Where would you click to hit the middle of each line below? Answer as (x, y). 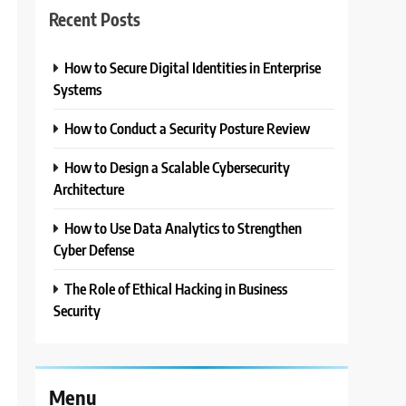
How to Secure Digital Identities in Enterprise (193, 68)
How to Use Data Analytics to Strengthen (184, 228)
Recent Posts (95, 19)
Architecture (89, 189)
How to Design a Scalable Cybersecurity (178, 168)
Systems (78, 90)
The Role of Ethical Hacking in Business (176, 289)
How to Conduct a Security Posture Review (188, 129)
